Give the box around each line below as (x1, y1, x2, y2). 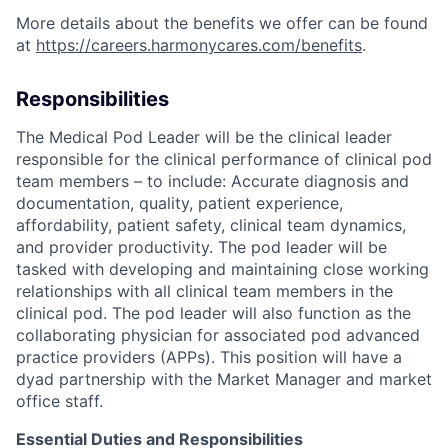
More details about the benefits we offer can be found (16, 12, 428, 33)
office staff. (16, 390, 103, 411)
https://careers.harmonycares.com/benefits (36, 34, 362, 55)
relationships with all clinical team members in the (16, 280, 393, 301)
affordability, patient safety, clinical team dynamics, (16, 214, 406, 235)
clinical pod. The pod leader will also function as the (16, 302, 411, 323)
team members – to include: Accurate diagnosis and (16, 170, 409, 191)
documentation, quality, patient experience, (16, 192, 343, 213)
